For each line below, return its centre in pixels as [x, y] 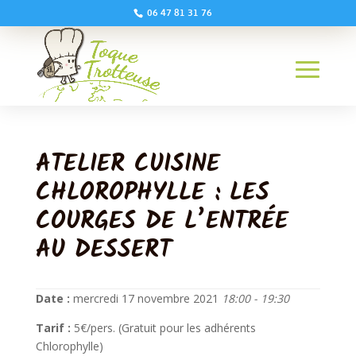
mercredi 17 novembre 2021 [145, 298]
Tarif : [53, 328]
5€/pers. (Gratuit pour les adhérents [163, 328]
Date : [52, 298]
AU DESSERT [103, 250]
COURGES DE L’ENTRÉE [162, 222]
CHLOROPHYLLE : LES [152, 193]
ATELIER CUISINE [128, 164]
